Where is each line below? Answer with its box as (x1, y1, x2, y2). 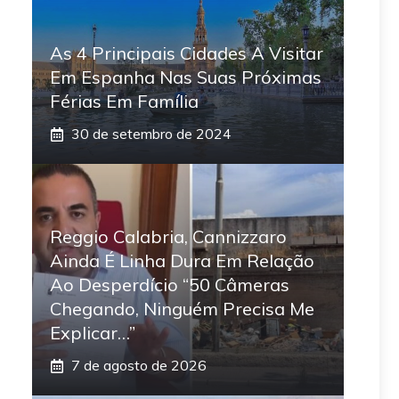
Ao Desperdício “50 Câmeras (50, 273, 289, 297)
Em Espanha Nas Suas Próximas (50, 66, 322, 89)
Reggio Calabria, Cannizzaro (50, 225, 287, 248)
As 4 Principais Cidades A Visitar (50, 42, 323, 65)
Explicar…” (50, 322, 135, 345)
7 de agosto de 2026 (71, 356, 207, 375)
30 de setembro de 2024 (71, 125, 232, 143)
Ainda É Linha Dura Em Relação (50, 249, 314, 273)
